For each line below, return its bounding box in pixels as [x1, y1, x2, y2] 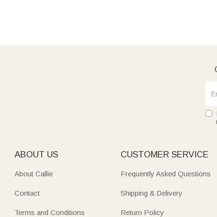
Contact [15, 189, 40, 197]
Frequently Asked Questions [121, 170, 211, 178]
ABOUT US [15, 150, 58, 159]
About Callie [15, 170, 53, 178]
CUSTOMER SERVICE [121, 150, 209, 159]
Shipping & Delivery [121, 189, 183, 197]
